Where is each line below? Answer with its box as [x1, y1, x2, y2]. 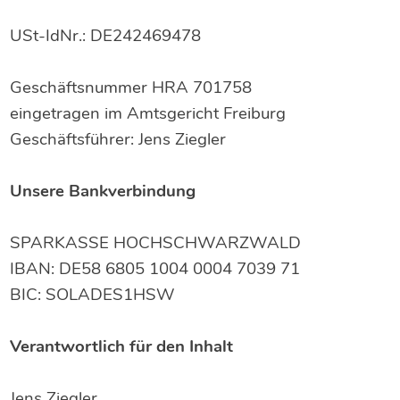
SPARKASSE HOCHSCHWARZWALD [10, 231, 302, 254]
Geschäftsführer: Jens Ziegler [10, 128, 227, 151]
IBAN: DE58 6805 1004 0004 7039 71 [10, 257, 301, 280]
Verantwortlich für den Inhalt [10, 335, 234, 358]
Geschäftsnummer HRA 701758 [10, 76, 253, 99]
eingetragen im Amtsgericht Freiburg [10, 102, 287, 125]
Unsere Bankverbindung [10, 179, 196, 203]
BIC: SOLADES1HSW [10, 283, 176, 306]
